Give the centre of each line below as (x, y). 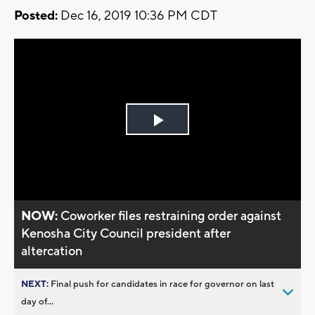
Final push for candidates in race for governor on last (162, 284)
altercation (52, 251)
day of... (37, 301)
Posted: (36, 16)
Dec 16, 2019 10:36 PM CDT (137, 16)
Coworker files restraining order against (171, 216)
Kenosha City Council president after (126, 233)
